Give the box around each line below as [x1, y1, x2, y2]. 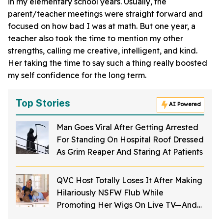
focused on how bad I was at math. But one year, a [8, 21, 195, 31]
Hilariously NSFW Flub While [56, 188, 164, 198]
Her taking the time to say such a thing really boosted [8, 58, 207, 68]
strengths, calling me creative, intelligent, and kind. [8, 46, 197, 56]
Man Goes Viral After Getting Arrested [56, 122, 198, 133]
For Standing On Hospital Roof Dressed [56, 135, 204, 145]
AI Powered [169, 101, 201, 108]
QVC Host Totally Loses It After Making [56, 175, 202, 186]
